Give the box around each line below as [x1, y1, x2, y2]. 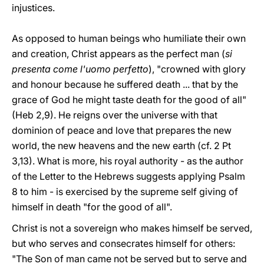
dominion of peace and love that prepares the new [12, 124, 232, 136]
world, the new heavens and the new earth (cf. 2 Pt [12, 140, 231, 151]
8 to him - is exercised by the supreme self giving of [12, 186, 238, 197]
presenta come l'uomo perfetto [12, 63, 148, 75]
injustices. [12, 2, 55, 14]
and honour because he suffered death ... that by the [12, 78, 238, 90]
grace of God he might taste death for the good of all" [12, 94, 246, 105]
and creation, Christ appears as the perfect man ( [12, 48, 225, 60]
